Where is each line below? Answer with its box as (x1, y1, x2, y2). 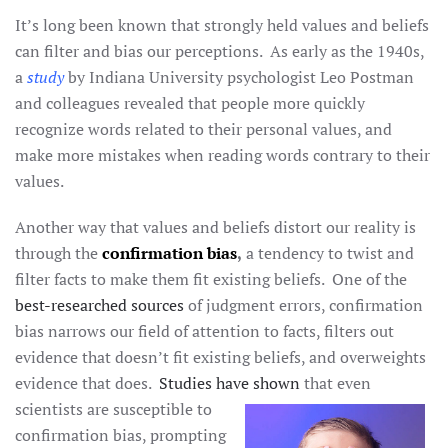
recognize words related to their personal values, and (15, 118, 392, 140)
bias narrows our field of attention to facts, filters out (15, 320, 394, 342)
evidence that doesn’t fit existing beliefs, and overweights (15, 346, 426, 368)
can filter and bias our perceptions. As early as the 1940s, (15, 40, 424, 62)
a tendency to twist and (242, 242, 414, 264)
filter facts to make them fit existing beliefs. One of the (15, 268, 407, 290)
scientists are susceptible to (15, 398, 212, 420)
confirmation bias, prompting (15, 424, 226, 446)
